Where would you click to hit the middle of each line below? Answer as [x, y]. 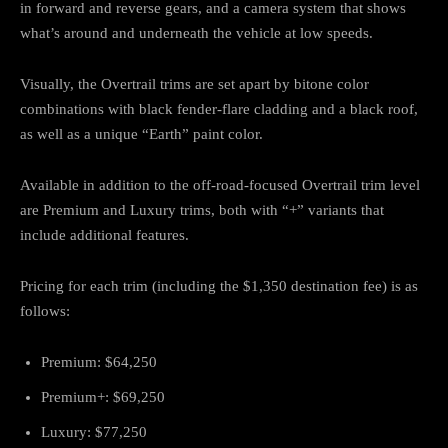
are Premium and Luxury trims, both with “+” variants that [202, 210]
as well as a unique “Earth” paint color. [141, 134]
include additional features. [104, 235]
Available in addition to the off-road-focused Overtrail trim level [220, 185]
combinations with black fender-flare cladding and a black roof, [219, 109]
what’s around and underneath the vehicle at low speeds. [196, 33]
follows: [45, 311]
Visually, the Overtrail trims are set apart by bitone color [194, 84]
